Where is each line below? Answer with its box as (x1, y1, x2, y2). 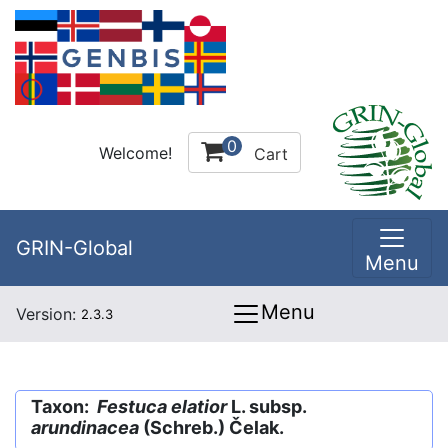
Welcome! (99, 142, 172, 163)
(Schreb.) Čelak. (139, 417, 284, 438)
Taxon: (31, 396, 97, 417)
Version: (16, 304, 81, 324)
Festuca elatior (97, 396, 227, 417)
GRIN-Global (16, 236, 133, 260)
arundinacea (31, 417, 139, 438)
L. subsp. (227, 396, 306, 417)
